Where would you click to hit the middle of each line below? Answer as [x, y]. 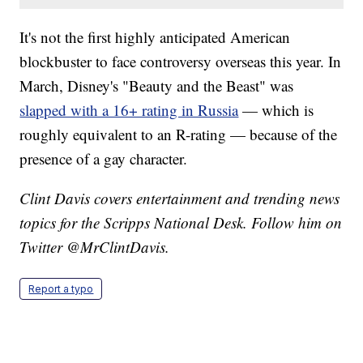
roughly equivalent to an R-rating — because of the [179, 135]
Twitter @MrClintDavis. [95, 247]
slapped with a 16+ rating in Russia [129, 110]
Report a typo [61, 289]
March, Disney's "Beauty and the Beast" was [157, 86]
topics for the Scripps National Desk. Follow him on [181, 223]
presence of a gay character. [104, 159]
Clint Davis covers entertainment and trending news [180, 199]
